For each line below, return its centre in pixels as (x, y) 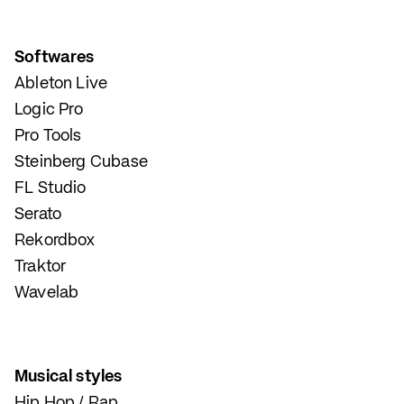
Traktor (41, 267)
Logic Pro (49, 110)
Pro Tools (48, 136)
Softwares (55, 58)
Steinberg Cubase (81, 162)
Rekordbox (55, 241)
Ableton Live (61, 84)
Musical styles (69, 377)
